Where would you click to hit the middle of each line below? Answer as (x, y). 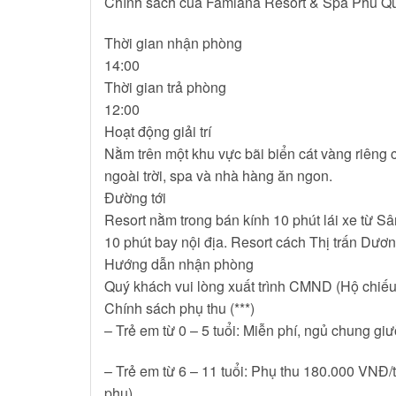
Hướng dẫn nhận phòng (179, 263)
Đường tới (135, 197)
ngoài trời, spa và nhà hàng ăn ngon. (218, 175)
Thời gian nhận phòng (173, 42)
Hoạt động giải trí (158, 131)
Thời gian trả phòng (165, 87)
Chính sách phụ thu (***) (179, 308)
